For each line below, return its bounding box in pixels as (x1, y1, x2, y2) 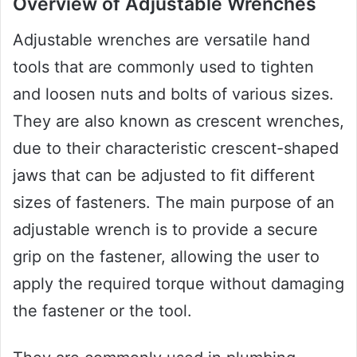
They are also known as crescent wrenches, (13, 111, 344, 131)
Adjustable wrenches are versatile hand (13, 29, 310, 49)
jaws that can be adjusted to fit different (13, 165, 315, 185)
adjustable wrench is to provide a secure (13, 219, 318, 239)
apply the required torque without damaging (13, 273, 344, 293)
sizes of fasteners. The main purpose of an (13, 192, 335, 212)
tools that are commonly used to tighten (13, 57, 314, 76)
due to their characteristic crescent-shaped (13, 138, 339, 158)
